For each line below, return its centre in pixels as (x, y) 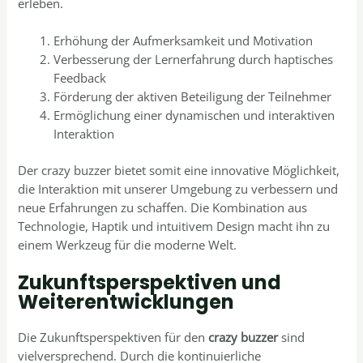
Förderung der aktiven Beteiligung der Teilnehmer (193, 97)
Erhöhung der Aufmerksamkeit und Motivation (184, 41)
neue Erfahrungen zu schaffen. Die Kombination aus (163, 207)
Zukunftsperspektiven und (150, 283)
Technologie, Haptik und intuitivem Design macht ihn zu (174, 226)
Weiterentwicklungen (126, 302)
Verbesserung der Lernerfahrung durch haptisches (194, 60)
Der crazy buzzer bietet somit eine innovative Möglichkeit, (179, 170)
